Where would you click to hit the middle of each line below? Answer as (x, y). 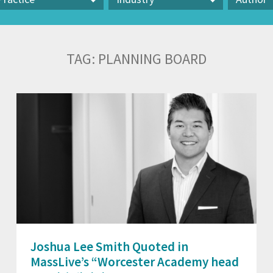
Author (243, 22)
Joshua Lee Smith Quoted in (110, 247)
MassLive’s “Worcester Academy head (135, 262)
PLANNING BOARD (152, 59)
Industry (126, 22)
